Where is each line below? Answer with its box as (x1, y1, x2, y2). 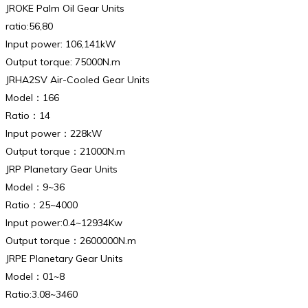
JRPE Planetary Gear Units (5, 252, 123, 265)
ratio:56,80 (5, 19, 53, 32)
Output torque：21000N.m (5, 144, 125, 157)
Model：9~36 (5, 180, 65, 193)
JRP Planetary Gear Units (5, 162, 118, 175)
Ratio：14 (5, 109, 50, 122)
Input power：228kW (5, 126, 102, 140)
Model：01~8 (5, 269, 65, 283)
